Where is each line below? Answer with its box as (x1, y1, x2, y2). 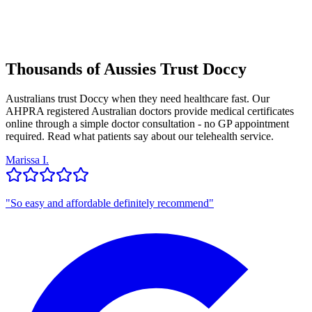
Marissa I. (6, 153, 49, 166)
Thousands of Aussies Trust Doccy (6, 59, 247, 78)
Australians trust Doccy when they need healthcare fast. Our (6, 92, 270, 104)
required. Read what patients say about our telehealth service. (6, 130, 274, 142)
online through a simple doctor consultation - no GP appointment (6, 117, 289, 130)
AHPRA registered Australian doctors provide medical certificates (6, 104, 294, 117)
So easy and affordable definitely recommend (10, 196, 209, 209)
